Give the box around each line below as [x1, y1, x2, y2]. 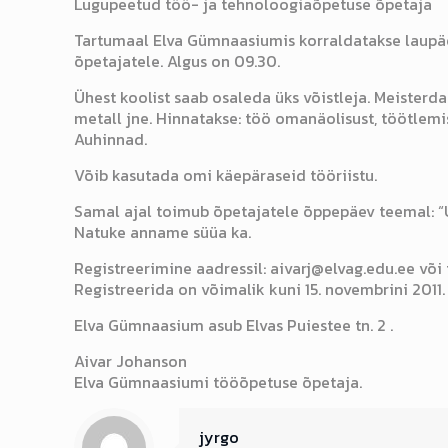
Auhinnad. [74, 127, 148, 151]
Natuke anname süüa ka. [74, 220, 252, 244]
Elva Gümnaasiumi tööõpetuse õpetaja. [74, 370, 363, 394]
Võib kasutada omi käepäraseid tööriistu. [74, 163, 378, 187]
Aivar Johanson [74, 349, 188, 373]
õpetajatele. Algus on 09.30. [74, 49, 281, 73]
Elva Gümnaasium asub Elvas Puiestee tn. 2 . [74, 313, 394, 337]
